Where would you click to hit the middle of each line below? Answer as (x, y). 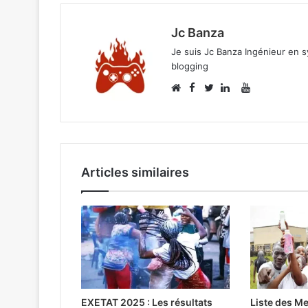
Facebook (226, 87)
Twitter (229, 102)
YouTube (271, 87)
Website (198, 102)
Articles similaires (135, 172)
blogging (190, 66)
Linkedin (249, 102)
